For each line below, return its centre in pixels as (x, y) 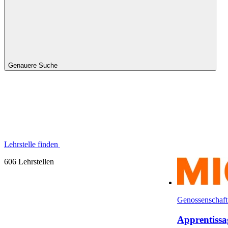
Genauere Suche (34, 65)
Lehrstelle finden (32, 144)
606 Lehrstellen (29, 161)
